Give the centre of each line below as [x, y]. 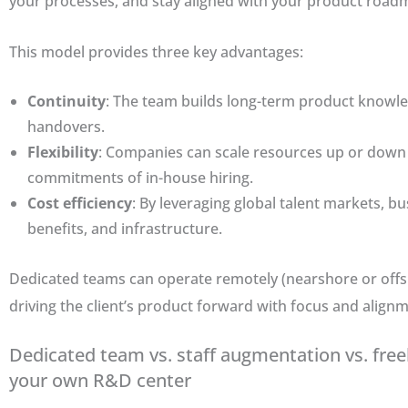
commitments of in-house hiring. [140, 178]
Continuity [66, 102]
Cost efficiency [80, 204]
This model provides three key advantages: [156, 51]
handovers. [66, 127]
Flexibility [63, 153]
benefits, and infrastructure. [125, 229]
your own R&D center [100, 381]
